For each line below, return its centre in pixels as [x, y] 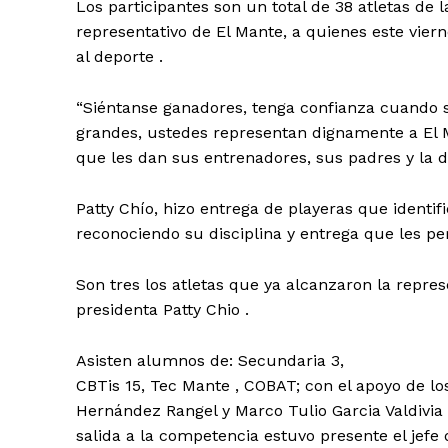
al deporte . [119, 57]
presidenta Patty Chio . [162, 310]
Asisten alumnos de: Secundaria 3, [210, 361]
